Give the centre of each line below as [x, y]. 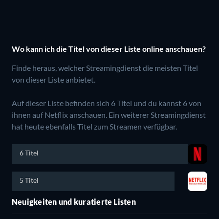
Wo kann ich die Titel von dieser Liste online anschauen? [109, 48]
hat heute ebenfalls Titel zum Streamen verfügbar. [94, 126]
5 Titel [29, 180]
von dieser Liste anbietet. [54, 79]
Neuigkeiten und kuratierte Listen [74, 201]
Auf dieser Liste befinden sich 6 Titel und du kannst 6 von [107, 103]
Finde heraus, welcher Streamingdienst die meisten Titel [105, 67]
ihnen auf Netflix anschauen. [60, 114]
